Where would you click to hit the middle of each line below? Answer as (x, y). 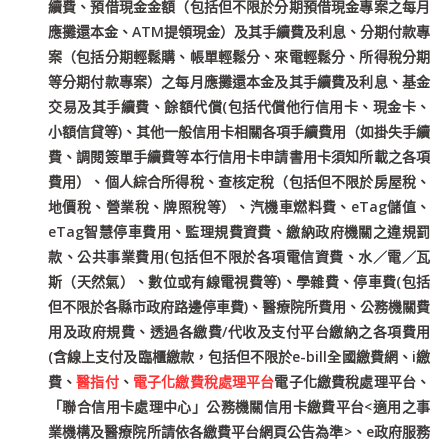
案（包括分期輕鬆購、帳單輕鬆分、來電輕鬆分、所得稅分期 (239, 56)
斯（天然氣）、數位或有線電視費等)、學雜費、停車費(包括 (239, 281)
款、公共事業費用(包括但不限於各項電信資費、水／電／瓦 (239, 256)
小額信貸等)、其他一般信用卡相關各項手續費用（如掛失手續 (239, 131)
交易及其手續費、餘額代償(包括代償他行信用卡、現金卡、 (239, 106)
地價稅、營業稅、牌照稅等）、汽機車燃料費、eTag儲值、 (239, 206)
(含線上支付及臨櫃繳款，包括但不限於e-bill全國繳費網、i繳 (239, 356)
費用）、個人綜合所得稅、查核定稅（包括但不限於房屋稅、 (239, 181)
